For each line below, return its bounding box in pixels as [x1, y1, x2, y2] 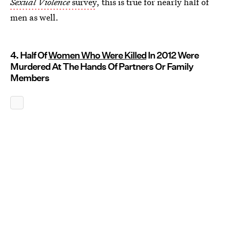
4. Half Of [10, 50, 48, 61]
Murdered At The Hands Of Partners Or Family [10, 61, 193, 72]
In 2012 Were [146, 50, 199, 61]
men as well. [10, 11, 59, 23]
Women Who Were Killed [48, 50, 146, 61]
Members [10, 72, 49, 83]
